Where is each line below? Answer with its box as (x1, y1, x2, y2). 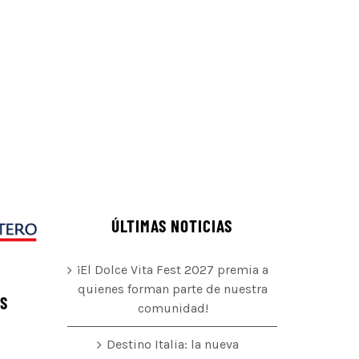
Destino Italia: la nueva (107, 337, 240, 353)
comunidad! (137, 301, 208, 317)
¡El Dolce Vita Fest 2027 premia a (77, 262, 269, 278)
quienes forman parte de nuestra (78, 281, 268, 297)
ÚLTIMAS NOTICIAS (111, 216, 233, 236)
